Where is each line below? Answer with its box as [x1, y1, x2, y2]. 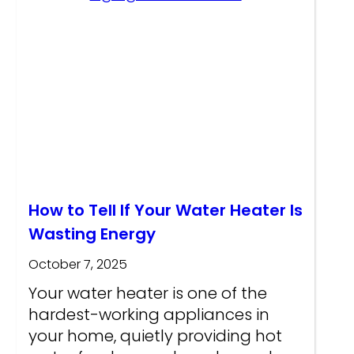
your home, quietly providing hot [28, 325, 282, 348]
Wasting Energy [28, 223, 156, 246]
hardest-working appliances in [28, 303, 269, 326]
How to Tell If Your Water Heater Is [28, 199, 303, 222]
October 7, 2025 [28, 255, 127, 274]
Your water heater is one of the [28, 282, 267, 305]
